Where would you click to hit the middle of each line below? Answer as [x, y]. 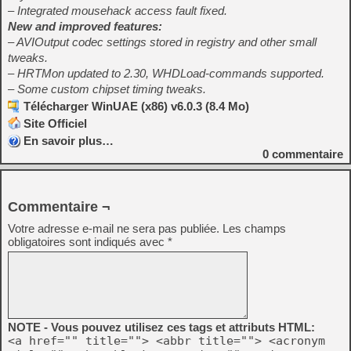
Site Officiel [55, 123]
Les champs [254, 228]
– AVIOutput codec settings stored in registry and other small [162, 42]
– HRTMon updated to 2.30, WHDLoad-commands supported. [166, 73]
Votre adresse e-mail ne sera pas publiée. [114, 228]
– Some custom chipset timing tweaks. [107, 89]
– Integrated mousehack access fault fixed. [118, 11]
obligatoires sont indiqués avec [88, 242]
